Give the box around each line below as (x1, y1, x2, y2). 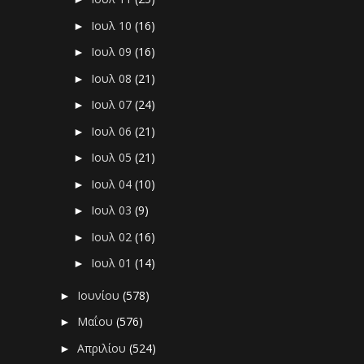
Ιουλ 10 (91, 17, 136, 33)
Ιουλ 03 (91, 202, 136, 219)
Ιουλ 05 (91, 149, 136, 166)
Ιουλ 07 (91, 97, 136, 113)
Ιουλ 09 (91, 44, 136, 60)
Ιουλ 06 (91, 123, 136, 139)
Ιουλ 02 (91, 228, 136, 245)
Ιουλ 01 (91, 255, 136, 271)
